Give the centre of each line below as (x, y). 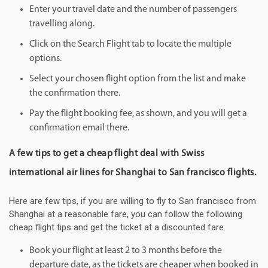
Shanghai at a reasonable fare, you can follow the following (126, 214)
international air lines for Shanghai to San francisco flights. (133, 173)
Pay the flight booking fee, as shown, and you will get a (138, 114)
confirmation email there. (79, 128)
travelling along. (62, 24)
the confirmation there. (75, 94)
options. (45, 59)
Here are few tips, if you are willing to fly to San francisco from (133, 201)
